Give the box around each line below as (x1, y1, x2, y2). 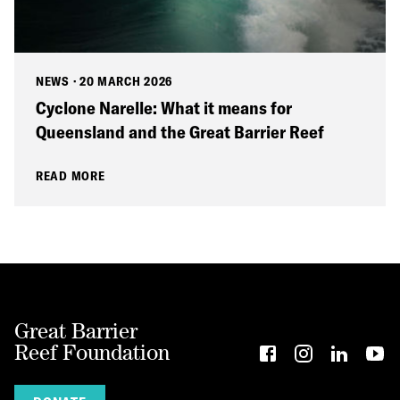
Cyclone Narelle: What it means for (36, 96, 292, 119)
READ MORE (36, 167, 105, 184)
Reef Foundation (14, 339, 170, 364)
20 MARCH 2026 (79, 72, 173, 89)
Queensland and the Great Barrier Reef (36, 120, 324, 143)
